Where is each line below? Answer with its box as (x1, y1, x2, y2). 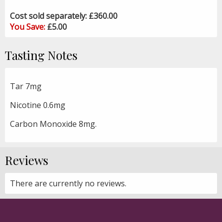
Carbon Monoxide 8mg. (10, 118, 97, 129)
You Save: (10, 21, 47, 32)
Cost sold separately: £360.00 (10, 10, 117, 21)
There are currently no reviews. (10, 177, 126, 189)
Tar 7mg (10, 80, 42, 92)
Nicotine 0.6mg (10, 99, 65, 111)
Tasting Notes (5, 47, 77, 63)
